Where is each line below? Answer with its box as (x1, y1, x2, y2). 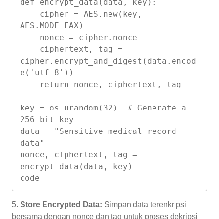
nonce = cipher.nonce (20, 32, 40, 42)
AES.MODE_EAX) (20, 21, 84, 30)
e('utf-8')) (20, 67, 74, 77)
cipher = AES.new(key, (20, 9, 40, 19)
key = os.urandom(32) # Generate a (20, 103, 186, 112)
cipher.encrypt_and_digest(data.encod (20, 56, 196, 66)
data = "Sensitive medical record (20, 126, 176, 136)
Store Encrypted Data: (20, 200, 102, 209)
